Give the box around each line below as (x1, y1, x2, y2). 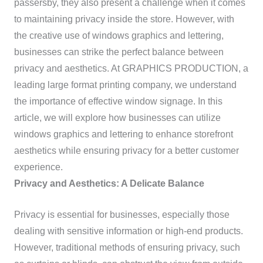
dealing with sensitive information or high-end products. (14, 226, 243, 237)
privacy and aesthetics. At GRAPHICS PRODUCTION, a (14, 63, 248, 74)
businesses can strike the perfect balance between (14, 47, 224, 58)
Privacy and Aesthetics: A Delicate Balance (14, 178, 204, 189)
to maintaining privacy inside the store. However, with (14, 14, 234, 25)
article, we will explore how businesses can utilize (14, 113, 221, 123)
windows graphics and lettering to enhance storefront (14, 129, 233, 140)
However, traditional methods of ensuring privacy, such (14, 242, 240, 253)
